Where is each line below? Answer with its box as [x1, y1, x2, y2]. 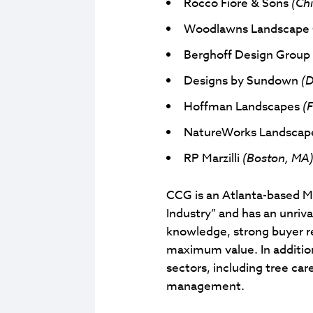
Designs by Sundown [184, 71, 301, 89]
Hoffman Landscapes [184, 97, 303, 115]
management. [166, 277, 245, 295]
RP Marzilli [184, 149, 242, 167]
